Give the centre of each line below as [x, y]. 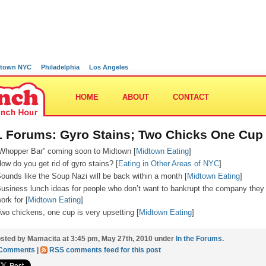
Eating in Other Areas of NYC [169, 164]
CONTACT [191, 97]
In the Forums [199, 239]
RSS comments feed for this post [105, 250]
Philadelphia [60, 67]
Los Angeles [109, 67]
